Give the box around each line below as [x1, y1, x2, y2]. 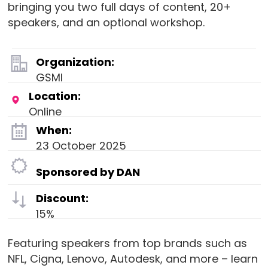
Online [28, 103, 62, 119]
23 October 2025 [35, 138, 126, 153]
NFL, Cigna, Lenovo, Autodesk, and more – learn [7, 251, 258, 266]
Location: [28, 88, 81, 103]
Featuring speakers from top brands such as [7, 235, 247, 251]
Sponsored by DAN [35, 164, 140, 179]
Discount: [35, 190, 89, 206]
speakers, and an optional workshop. [7, 14, 205, 30]
